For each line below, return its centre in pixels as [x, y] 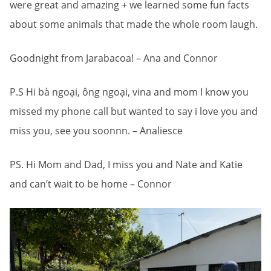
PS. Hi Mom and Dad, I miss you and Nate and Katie [126, 165]
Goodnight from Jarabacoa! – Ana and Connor [114, 58]
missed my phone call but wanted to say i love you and [134, 111]
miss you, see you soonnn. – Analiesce [96, 131]
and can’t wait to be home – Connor [91, 184]
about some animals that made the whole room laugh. [135, 24]
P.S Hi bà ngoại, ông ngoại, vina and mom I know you [129, 92]
